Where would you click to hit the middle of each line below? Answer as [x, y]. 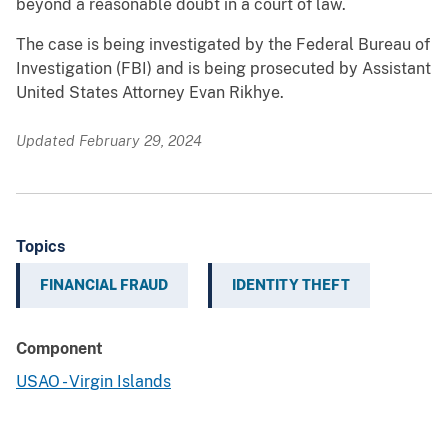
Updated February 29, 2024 [109, 141]
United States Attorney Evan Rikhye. [150, 93]
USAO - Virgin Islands [93, 382]
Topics [40, 247]
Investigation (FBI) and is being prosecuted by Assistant [223, 69]
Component [59, 349]
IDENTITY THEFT [291, 285]
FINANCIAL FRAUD [104, 285]
